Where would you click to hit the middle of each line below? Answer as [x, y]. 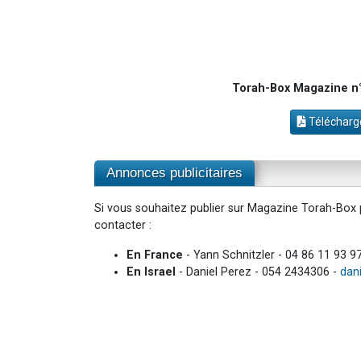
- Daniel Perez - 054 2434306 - [258, 272]
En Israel [151, 272]
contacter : [123, 225]
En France [155, 255]
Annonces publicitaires [174, 172]
